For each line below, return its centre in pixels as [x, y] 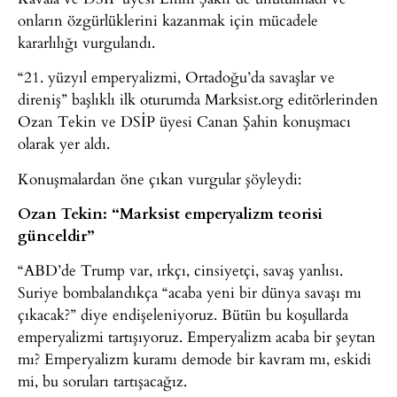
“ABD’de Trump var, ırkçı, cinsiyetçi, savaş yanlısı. [180, 270]
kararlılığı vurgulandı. [86, 42]
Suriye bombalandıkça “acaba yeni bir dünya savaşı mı [190, 292]
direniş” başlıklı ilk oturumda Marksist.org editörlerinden [198, 99]
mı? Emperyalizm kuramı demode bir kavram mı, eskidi [195, 359]
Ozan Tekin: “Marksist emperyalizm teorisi [170, 212]
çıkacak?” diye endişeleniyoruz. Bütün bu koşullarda [183, 315]
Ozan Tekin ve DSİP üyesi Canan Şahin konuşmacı [184, 121]
